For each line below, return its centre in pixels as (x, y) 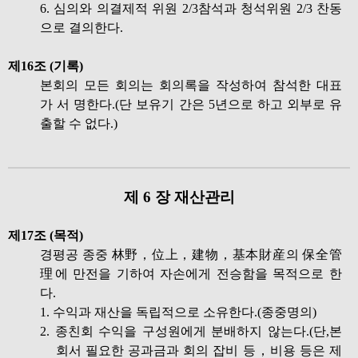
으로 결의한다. (82, 28)
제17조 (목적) (46, 235)
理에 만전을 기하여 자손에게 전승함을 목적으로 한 (191, 274)
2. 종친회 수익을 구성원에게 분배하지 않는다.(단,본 (191, 331)
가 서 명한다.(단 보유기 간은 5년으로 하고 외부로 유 (191, 104)
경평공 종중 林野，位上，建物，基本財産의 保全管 (191, 255)
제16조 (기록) (46, 66)
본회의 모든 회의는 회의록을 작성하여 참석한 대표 (191, 85)
